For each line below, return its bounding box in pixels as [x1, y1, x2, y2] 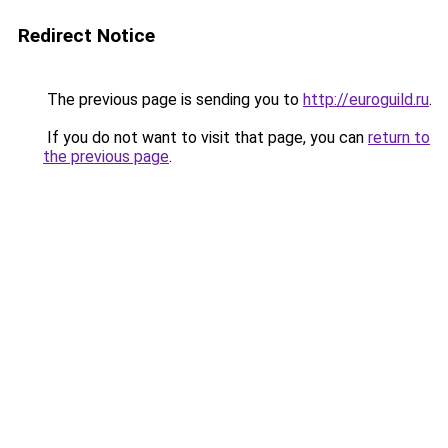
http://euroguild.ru [303, 90, 429, 109]
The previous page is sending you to [43, 90, 303, 109]
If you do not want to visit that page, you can [43, 128, 368, 147]
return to [368, 128, 430, 147]
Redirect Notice [18, 24, 155, 47]
